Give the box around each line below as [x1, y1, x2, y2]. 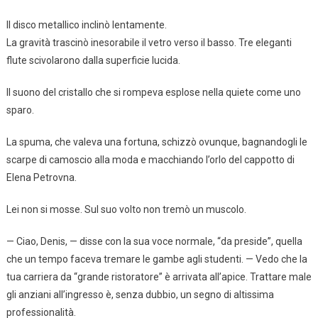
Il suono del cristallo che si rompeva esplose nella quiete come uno [6, 86, 301, 98]
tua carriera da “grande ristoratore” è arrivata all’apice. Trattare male [6, 270, 312, 283]
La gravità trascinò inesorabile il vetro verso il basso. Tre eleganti [6, 36, 292, 48]
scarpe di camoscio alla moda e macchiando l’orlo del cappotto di [6, 153, 295, 165]
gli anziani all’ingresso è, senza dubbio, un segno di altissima [6, 288, 274, 300]
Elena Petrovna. [6, 171, 77, 183]
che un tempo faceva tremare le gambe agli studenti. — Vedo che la [6, 253, 307, 265]
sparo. [6, 104, 34, 116]
